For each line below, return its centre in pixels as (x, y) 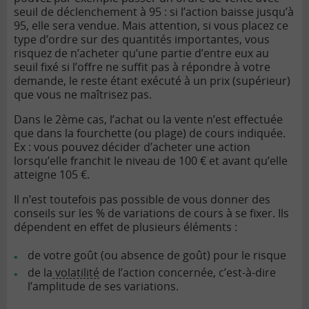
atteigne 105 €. (52, 175)
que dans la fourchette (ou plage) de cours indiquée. (150, 133)
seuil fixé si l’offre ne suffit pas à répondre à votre (142, 67)
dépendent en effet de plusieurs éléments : (126, 227)
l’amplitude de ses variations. (103, 287)
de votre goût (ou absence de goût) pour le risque (157, 256)
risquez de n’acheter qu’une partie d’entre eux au (141, 53)
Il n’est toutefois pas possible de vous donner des (142, 200)
